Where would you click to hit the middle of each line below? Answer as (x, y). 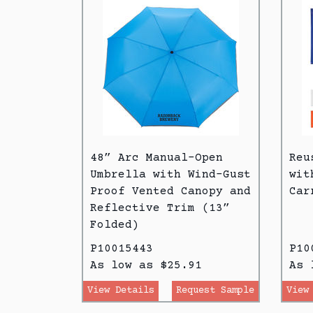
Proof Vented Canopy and (170, 191)
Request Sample (215, 290)
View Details (121, 290)
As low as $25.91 (146, 265)
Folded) (115, 225)
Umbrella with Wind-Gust (170, 174)
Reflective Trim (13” (160, 208)
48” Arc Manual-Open (156, 158)
